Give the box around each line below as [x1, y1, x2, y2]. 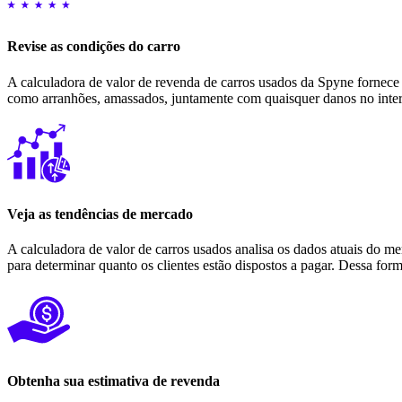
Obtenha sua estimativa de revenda [7, 373, 220, 389]
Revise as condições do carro [7, 39, 180, 55]
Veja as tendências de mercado [7, 205, 193, 222]
